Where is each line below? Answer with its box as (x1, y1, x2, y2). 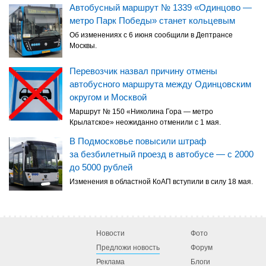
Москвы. (69, 41, 97, 50)
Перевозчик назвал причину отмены (69, 65, 217, 76)
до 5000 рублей (69, 161, 132, 172)
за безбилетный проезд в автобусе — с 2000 (69, 148, 254, 159)
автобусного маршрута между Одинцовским (69, 78, 251, 89)
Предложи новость (96, 243, 160, 252)
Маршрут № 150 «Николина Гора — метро (69, 107, 213, 116)
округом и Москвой (69, 91, 147, 102)
